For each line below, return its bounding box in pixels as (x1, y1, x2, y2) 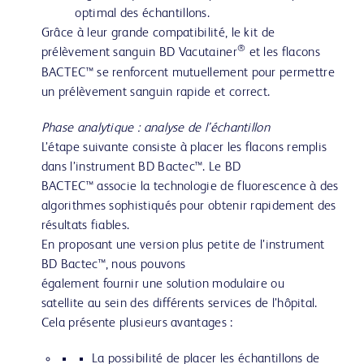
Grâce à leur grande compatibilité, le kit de (41, 27, 275, 40)
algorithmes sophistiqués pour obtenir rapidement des (41, 200, 336, 213)
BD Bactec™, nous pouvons (41, 258, 186, 271)
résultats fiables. (41, 219, 130, 232)
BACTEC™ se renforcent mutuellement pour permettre (41, 67, 335, 80)
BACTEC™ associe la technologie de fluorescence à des (41, 180, 339, 193)
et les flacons (245, 46, 320, 59)
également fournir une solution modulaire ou (41, 278, 285, 291)
